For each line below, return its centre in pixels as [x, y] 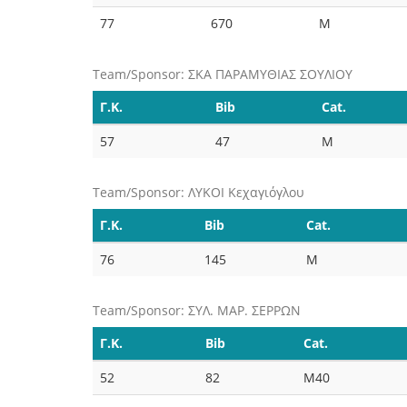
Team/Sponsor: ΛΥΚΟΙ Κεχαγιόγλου [199, 192]
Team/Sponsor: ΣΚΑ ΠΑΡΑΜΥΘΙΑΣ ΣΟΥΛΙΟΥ [223, 74]
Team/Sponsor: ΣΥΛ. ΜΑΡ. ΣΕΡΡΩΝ [197, 310]
